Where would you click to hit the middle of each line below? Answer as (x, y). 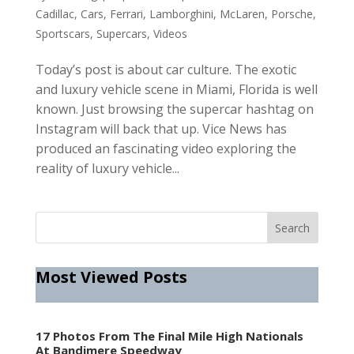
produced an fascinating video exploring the (166, 148)
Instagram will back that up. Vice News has (161, 128)
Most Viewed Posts (111, 277)
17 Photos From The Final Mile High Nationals (169, 335)
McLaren (242, 13)
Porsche (292, 13)
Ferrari (126, 13)
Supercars (121, 33)
